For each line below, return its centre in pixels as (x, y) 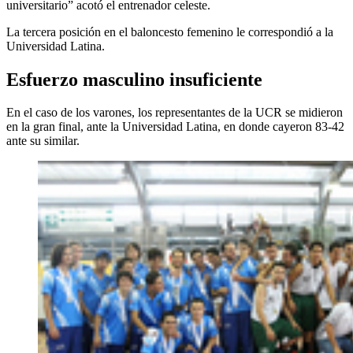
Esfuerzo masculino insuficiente (134, 79)
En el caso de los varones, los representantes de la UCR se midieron (175, 113)
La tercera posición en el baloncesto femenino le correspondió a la (170, 32)
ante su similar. (43, 141)
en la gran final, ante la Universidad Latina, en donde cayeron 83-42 (175, 127)
